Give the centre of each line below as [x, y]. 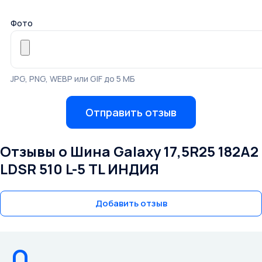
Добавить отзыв [131, 204]
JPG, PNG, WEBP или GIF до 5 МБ [73, 79]
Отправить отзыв [131, 112]
